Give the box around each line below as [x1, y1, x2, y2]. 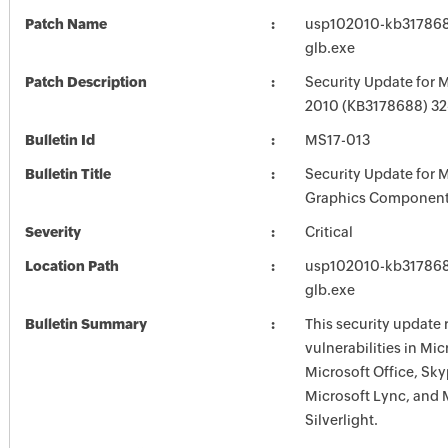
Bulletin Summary [24, 316, 147, 332]
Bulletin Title [24, 166, 111, 182]
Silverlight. [304, 412, 378, 428]
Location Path [24, 258, 119, 274]
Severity [24, 224, 81, 240]
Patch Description [24, 74, 147, 90]
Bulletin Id [24, 132, 95, 148]
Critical [304, 224, 353, 240]
